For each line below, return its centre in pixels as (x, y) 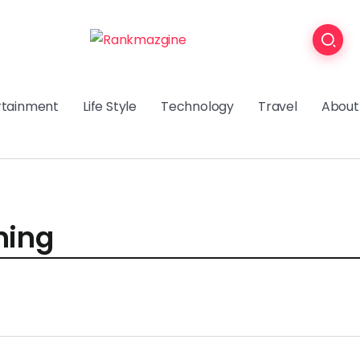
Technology (197, 106)
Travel (278, 106)
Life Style (110, 106)
